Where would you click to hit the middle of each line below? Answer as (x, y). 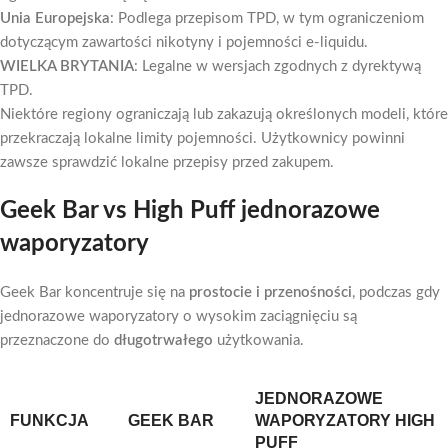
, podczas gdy (396, 292)
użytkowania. (258, 340)
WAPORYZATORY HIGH (345, 420)
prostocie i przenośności (270, 292)
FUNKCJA (49, 420)
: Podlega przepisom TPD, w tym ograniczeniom (267, 18)
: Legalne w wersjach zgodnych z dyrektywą (277, 66)
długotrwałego (163, 340)
